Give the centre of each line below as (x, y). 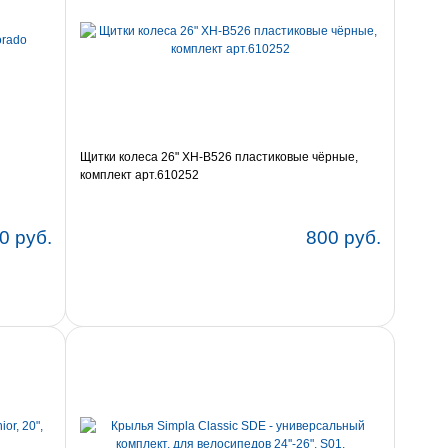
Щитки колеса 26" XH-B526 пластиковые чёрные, (218, 157)
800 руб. (343, 238)
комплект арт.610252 (139, 175)
